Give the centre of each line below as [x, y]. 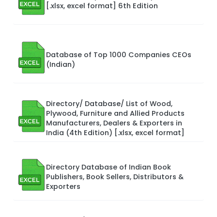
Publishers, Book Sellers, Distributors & [115, 177]
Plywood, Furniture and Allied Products [115, 113]
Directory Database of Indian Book [108, 167]
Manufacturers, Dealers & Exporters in [114, 123]
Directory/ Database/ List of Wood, [109, 103]
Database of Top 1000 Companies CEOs [119, 54]
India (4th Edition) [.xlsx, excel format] [115, 132]
